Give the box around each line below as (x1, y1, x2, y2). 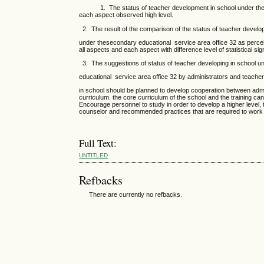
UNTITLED (79, 152, 108, 159)
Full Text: (79, 136, 117, 150)
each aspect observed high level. (79, 11, 174, 19)
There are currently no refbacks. (89, 191, 183, 199)
